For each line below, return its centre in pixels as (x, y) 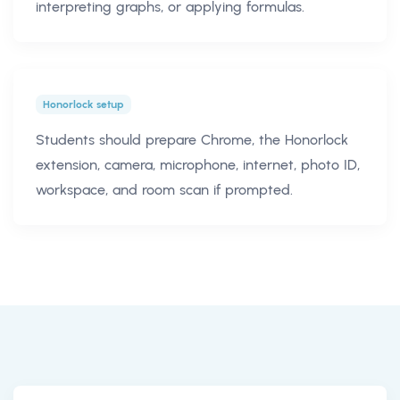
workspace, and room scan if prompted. (164, 189)
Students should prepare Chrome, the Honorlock (192, 139)
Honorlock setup (83, 105)
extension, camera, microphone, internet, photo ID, (198, 164)
